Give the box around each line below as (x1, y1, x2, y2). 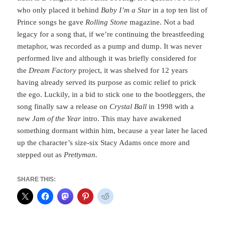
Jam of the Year (32, 115, 81, 123)
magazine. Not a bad (128, 18, 195, 26)
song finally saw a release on (17, 102, 110, 110)
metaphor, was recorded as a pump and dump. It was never (17, 42, 202, 50)
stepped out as (17, 151, 64, 159)
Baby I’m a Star (101, 6, 151, 14)
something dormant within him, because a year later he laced (17, 127, 208, 135)
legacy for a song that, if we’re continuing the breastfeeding (17, 30, 205, 38)
